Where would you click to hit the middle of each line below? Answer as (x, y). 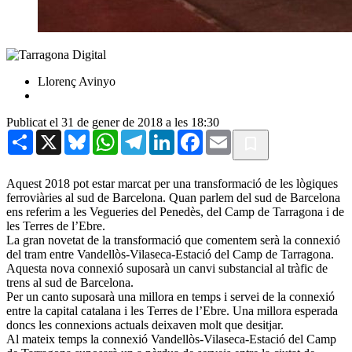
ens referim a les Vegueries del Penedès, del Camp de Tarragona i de (175, 211)
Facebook (227, 135)
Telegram (169, 135)
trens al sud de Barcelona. (70, 282)
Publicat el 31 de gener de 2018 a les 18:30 (113, 122)
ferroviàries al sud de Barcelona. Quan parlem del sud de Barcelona (173, 197)
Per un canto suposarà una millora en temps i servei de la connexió (170, 296)
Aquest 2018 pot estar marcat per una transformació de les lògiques (172, 183)
